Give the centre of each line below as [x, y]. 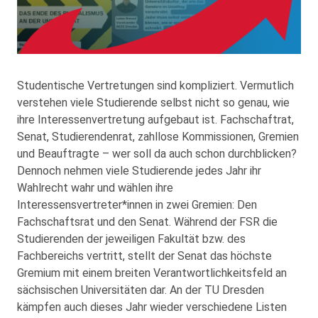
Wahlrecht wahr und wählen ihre [95, 187]
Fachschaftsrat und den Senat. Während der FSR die [147, 221]
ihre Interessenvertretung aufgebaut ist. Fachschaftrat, [155, 119]
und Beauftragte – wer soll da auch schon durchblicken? [157, 153]
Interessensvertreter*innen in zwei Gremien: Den [137, 204]
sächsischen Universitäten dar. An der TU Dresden [141, 290]
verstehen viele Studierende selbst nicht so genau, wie [153, 102]
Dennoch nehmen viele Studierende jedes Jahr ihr [139, 170]
